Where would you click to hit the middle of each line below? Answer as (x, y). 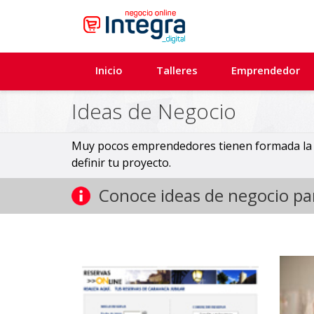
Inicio (109, 70)
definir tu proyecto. (121, 163)
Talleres (177, 70)
